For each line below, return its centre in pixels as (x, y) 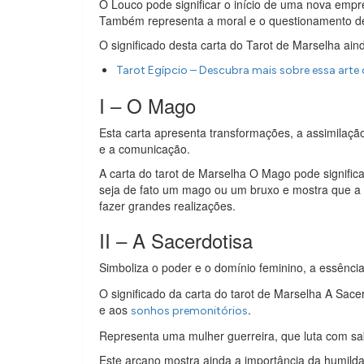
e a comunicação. (145, 149)
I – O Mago (147, 105)
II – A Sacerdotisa (176, 240)
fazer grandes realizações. (167, 206)
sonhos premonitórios (189, 311)
